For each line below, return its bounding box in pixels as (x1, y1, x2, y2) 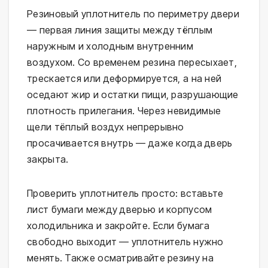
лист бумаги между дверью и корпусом (27, 203, 212, 215)
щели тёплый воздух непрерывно (27, 120, 184, 133)
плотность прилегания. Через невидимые (27, 104, 221, 117)
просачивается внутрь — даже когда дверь (27, 136, 233, 149)
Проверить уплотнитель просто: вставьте (27, 187, 224, 199)
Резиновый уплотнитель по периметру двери (27, 7, 239, 20)
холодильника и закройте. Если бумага (27, 219, 209, 232)
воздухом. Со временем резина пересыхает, (27, 56, 237, 68)
